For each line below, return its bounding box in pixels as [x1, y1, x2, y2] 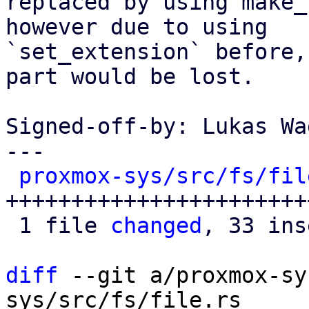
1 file [19, 213, 110, 238]
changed [110, 213, 202, 238]
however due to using [6, 14, 268, 39]
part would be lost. [6, 64, 255, 89]
